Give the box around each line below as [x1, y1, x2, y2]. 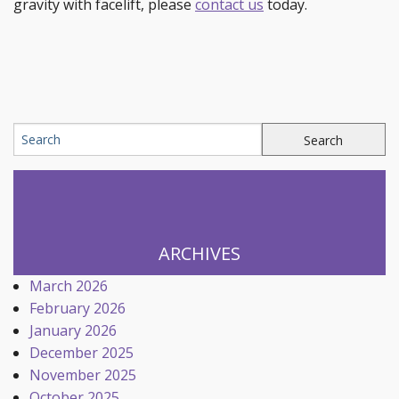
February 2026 [28, 298, 126, 318]
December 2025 [28, 343, 134, 362]
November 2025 [28, 365, 136, 385]
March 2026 [28, 276, 108, 296]
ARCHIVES [159, 241, 240, 265]
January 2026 [28, 321, 117, 340]
